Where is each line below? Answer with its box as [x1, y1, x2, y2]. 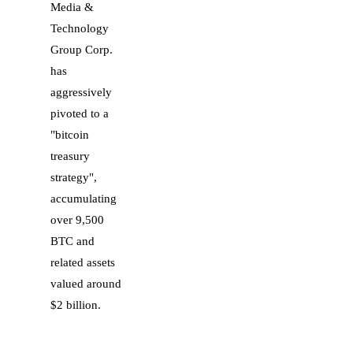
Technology [50, 21, 109, 35]
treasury [50, 149, 90, 162]
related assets [50, 255, 115, 269]
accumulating [50, 191, 117, 205]
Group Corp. [50, 43, 113, 56]
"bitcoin [50, 128, 89, 141]
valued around [50, 277, 121, 290]
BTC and [50, 234, 95, 247]
